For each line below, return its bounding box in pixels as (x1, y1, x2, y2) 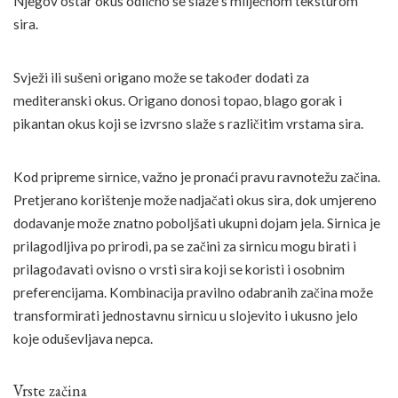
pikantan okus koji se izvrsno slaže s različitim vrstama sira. (13, 115, 363, 131)
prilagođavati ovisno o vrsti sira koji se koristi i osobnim (13, 260, 345, 277)
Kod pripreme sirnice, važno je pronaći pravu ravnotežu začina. (13, 168, 380, 185)
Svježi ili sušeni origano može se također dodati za (13, 68, 309, 85)
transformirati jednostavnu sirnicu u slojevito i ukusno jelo (13, 306, 358, 323)
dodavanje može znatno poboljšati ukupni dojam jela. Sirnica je (13, 214, 380, 231)
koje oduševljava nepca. (13, 330, 153, 346)
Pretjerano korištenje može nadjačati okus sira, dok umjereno (13, 191, 377, 208)
